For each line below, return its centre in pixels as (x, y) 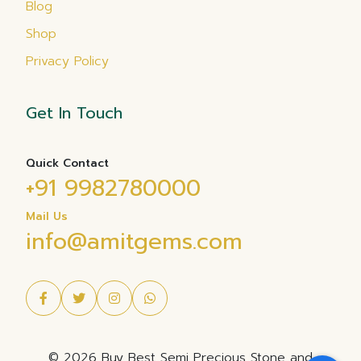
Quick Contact (67, 163)
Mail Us (47, 216)
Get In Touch (74, 113)
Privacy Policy (67, 61)
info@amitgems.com (134, 241)
